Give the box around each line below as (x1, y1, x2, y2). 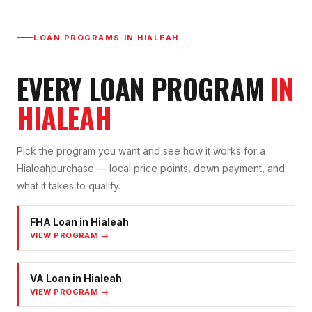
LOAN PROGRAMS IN (33, 33, 138, 43)
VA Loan (30, 272, 70, 285)
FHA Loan (30, 216, 77, 228)
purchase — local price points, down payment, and (51, 162, 285, 175)
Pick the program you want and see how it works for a (17, 145, 265, 157)
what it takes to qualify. (17, 180, 120, 192)
